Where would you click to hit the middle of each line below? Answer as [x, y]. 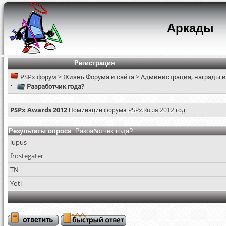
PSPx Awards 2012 [39, 110]
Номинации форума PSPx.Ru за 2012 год [127, 110]
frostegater [27, 156]
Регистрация [94, 63]
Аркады [190, 28]
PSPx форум [38, 77]
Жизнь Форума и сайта [99, 77]
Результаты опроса [40, 131]
